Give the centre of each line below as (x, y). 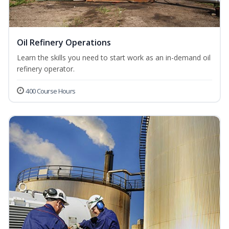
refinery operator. (46, 69)
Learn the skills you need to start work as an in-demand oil (114, 58)
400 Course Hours (51, 91)
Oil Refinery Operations (64, 43)
